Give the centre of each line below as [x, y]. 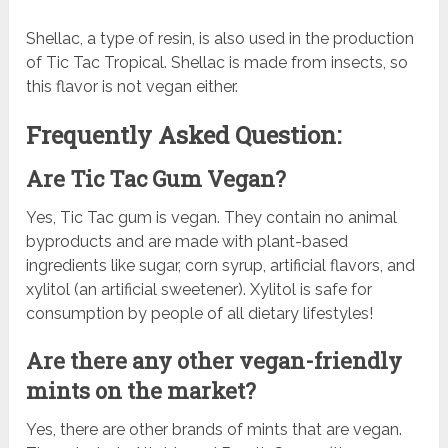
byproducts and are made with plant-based [187, 242]
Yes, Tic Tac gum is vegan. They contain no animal [212, 218]
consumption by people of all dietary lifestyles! [200, 314]
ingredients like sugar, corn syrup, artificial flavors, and [221, 266]
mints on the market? [141, 391]
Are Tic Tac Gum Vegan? [156, 179]
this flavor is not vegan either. [132, 87]
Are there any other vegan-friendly [214, 361]
